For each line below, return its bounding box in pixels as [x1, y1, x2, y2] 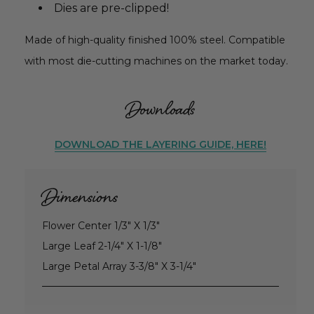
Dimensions [42, 183, 118, 216]
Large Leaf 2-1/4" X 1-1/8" [42, 240, 162, 253]
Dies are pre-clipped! [54, 1, 169, 15]
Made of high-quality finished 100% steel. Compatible [25, 34, 285, 47]
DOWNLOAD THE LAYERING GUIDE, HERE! [55, 138, 266, 151]
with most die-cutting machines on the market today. [25, 55, 288, 68]
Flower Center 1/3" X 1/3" [42, 219, 160, 233]
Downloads [126, 96, 195, 128]
